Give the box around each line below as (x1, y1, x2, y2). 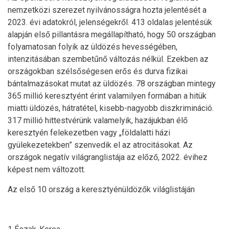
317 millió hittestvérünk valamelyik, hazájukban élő (8, 116, 188, 125)
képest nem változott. (8, 165, 85, 174)
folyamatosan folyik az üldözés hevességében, (8, 42, 177, 52)
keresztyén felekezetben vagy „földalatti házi (8, 128, 170, 138)
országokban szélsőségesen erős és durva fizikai (8, 66, 188, 76)
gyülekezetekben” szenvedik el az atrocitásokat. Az (8, 140, 193, 150)
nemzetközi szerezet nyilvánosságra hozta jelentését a (8, 5, 207, 15)
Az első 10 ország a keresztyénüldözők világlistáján (8, 185, 195, 194)
